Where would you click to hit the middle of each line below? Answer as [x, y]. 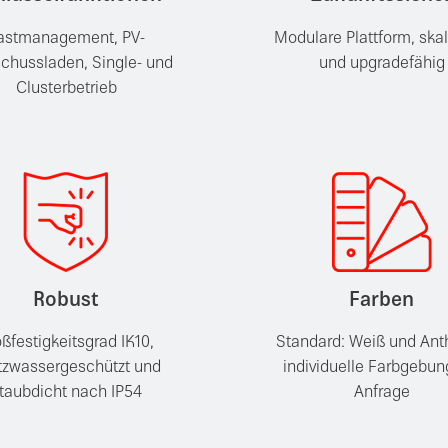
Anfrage [381, 394]
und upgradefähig [381, 64]
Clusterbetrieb [66, 89]
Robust [66, 301]
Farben [382, 301]
